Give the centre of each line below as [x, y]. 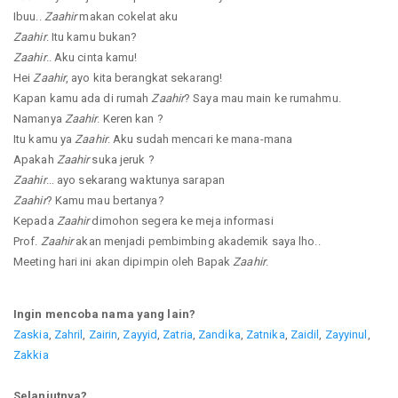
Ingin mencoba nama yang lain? [104, 314]
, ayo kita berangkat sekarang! [144, 77]
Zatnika [265, 334]
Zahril [68, 334]
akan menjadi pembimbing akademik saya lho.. [197, 241]
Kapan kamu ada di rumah [83, 98]
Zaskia [31, 334]
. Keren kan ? [130, 118]
